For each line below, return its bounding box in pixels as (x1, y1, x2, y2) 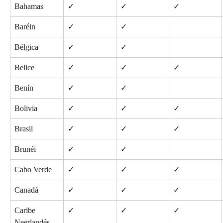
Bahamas (14, 1, 43, 10)
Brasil (14, 124, 33, 133)
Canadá (14, 185, 38, 194)
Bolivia (14, 104, 37, 112)
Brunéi (14, 144, 36, 153)
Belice (14, 63, 34, 72)
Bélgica (14, 42, 38, 51)
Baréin (14, 22, 35, 31)
